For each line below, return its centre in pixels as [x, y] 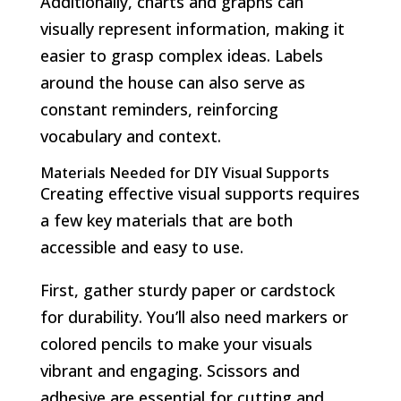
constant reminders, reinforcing [159, 109]
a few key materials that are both [166, 220]
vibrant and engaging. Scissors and [170, 370]
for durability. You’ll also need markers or [194, 316]
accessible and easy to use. [141, 247]
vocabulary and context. [130, 136]
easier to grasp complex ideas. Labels [181, 55]
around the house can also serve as [172, 82]
